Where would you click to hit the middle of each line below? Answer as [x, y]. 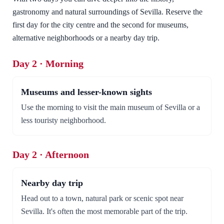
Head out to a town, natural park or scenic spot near [102, 198]
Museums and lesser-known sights [86, 92]
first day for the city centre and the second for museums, [100, 25]
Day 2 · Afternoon [51, 154]
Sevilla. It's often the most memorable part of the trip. [104, 211]
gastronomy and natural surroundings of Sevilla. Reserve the [107, 12]
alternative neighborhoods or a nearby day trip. [86, 38]
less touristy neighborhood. [63, 120]
